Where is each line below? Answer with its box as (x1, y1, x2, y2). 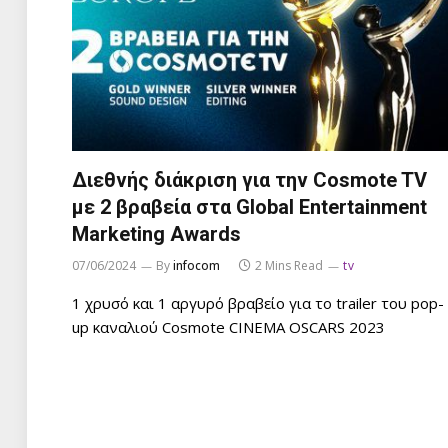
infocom (173, 256, 220, 274)
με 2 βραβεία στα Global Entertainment (72, 194, 427, 219)
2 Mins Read (255, 256, 323, 274)
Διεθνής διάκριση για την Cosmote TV (72, 167, 427, 192)
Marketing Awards (72, 221, 241, 246)
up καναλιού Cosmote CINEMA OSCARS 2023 (72, 316, 385, 337)
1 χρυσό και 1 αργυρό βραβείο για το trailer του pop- (72, 292, 444, 313)
